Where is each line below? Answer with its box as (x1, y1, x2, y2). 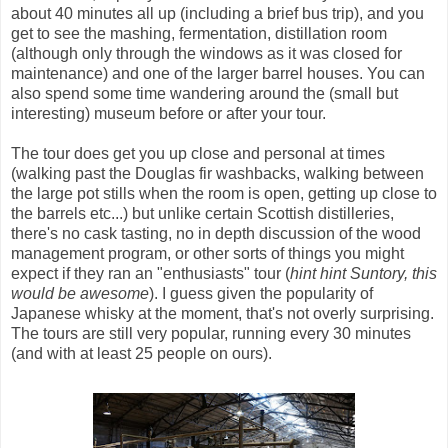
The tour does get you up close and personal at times (11, 145, 385, 163)
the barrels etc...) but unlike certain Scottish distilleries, (11, 205, 394, 223)
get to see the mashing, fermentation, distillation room (11, 25, 387, 43)
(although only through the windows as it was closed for (11, 45, 402, 63)
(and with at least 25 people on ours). (11, 345, 272, 363)
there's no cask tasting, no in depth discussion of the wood (11, 225, 421, 243)
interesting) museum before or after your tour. (11, 105, 326, 123)
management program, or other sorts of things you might (11, 245, 404, 263)
